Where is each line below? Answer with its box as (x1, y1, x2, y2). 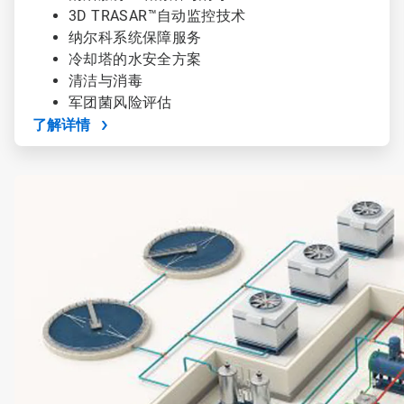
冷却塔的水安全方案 (68, 50, 206, 68)
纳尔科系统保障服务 (68, 29, 206, 46)
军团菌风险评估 (68, 94, 172, 111)
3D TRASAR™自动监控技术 (68, 7, 254, 24)
